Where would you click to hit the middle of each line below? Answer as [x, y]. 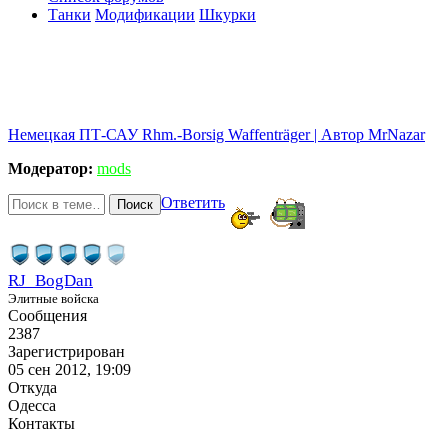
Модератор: [50, 168]
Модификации [145, 14]
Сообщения [47, 315]
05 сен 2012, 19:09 [69, 369]
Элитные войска [53, 298]
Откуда [32, 387]
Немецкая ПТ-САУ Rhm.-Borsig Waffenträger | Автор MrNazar [216, 134]
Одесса [32, 405]
